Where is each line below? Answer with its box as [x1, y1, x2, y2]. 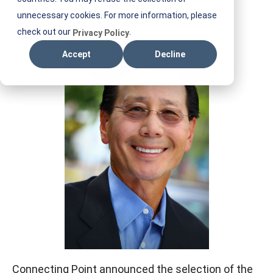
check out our [17, 27, 73, 37]
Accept [62, 49, 91, 60]
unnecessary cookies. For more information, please [17, 10, 217, 20]
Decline [155, 49, 185, 60]
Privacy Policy [73, 28, 129, 38]
